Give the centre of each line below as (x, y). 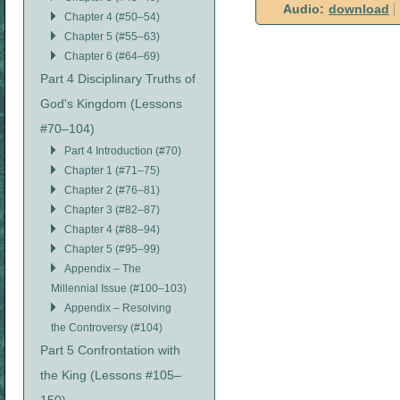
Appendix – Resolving (118, 308)
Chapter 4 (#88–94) (112, 229)
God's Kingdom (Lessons (111, 104)
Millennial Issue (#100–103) (119, 288)
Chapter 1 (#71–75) (112, 171)
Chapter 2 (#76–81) (112, 190)
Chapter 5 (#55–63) (112, 37)
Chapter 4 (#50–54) (112, 17)
